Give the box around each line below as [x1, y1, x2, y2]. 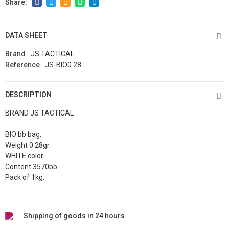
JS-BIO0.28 [45, 61, 81, 69]
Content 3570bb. [5, 163, 59, 171]
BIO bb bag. [5, 130, 41, 139]
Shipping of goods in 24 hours [24, 212, 125, 220]
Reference [5, 61, 40, 69]
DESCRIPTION [5, 90, 52, 99]
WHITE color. [5, 152, 44, 160]
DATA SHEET [5, 31, 48, 39]
